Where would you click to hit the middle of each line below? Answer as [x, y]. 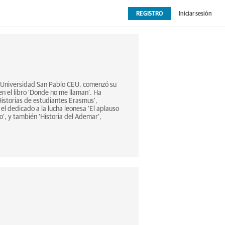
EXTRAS [56, 28]
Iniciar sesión [195, 14]
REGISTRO [149, 14]
